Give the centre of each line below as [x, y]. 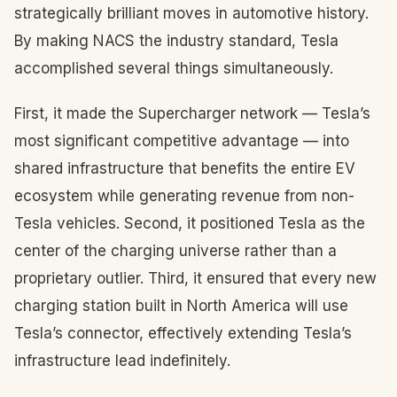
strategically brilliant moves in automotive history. [191, 13]
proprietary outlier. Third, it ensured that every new [195, 278]
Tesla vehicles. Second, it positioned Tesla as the [190, 223]
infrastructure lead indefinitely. [122, 361]
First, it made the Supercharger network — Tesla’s [192, 113]
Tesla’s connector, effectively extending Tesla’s [183, 333]
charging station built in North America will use [181, 306]
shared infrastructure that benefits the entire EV [185, 168]
